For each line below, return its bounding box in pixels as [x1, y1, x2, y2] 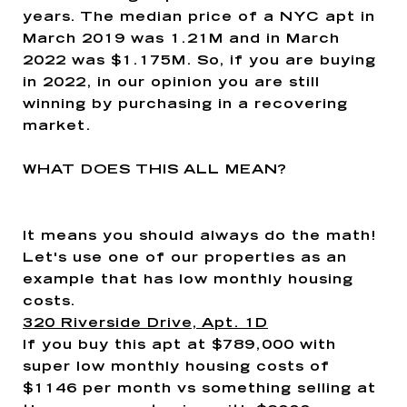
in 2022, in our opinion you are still [23, 75, 320, 90]
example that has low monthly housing [23, 273, 353, 287]
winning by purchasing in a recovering [23, 97, 348, 112]
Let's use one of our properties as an [23, 251, 347, 265]
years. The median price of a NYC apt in [23, 10, 375, 25]
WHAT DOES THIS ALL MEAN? [23, 163, 287, 177]
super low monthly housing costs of [23, 360, 330, 374]
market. [23, 119, 92, 134]
